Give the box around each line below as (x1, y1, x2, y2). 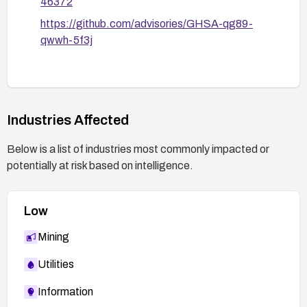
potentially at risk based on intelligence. (7, 159, 193, 171)
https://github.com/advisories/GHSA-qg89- (40, 17, 253, 29)
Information (38, 285, 93, 297)
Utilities (38, 258, 74, 270)
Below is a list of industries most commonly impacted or (7, 143, 269, 155)
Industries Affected (7, 112, 129, 127)
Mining (38, 230, 69, 243)
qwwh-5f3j (40, 34, 93, 46)
